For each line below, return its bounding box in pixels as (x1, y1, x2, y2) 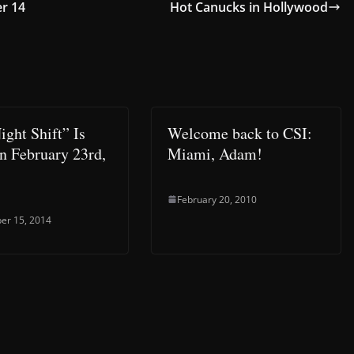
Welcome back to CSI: (168, 122, 312, 144)
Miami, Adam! (168, 142, 262, 164)
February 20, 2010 (177, 192, 257, 206)
